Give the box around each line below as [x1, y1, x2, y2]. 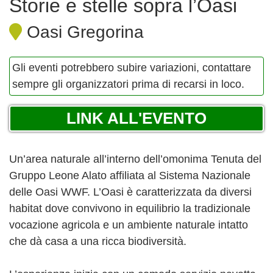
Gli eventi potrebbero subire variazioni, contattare [12, 62, 251, 74]
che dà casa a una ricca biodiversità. [9, 235, 186, 248]
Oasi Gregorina [22, 23, 144, 42]
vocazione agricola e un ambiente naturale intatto [9, 219, 248, 232]
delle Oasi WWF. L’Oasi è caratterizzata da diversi [9, 186, 252, 199]
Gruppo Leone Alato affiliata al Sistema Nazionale [9, 169, 250, 182]
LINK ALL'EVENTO [66, 109, 207, 128]
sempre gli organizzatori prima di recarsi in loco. [12, 78, 244, 91]
